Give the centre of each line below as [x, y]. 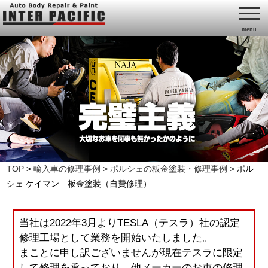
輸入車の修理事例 [67, 168]
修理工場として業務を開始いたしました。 [116, 238]
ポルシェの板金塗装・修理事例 [169, 168]
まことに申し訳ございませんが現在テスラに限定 [131, 253]
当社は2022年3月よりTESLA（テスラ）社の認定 [130, 223]
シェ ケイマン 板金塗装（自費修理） [79, 183]
